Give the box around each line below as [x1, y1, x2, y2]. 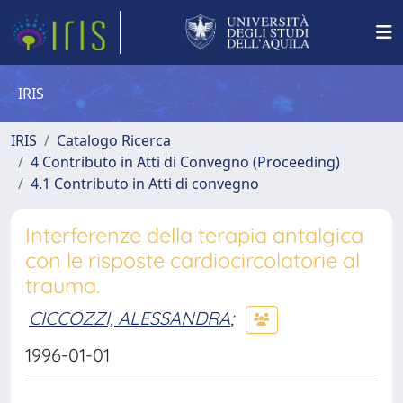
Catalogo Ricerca [57, 130, 171, 150]
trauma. [25, 273, 100, 299]
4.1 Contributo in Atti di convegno [31, 174, 259, 193]
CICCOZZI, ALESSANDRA [29, 306, 230, 329]
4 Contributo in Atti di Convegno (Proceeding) [31, 152, 340, 172]
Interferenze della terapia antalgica [25, 222, 363, 248]
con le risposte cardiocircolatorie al [25, 247, 360, 273]
